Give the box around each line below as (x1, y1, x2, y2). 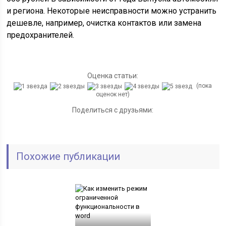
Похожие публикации (16, 150, 121, 162)
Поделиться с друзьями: (72, 105, 154, 114)
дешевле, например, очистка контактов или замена (7, 18, 202, 28)
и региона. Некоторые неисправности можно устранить (7, 6, 217, 16)
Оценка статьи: (87, 72, 139, 80)
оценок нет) (96, 90, 130, 98)
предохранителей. (7, 30, 75, 40)
